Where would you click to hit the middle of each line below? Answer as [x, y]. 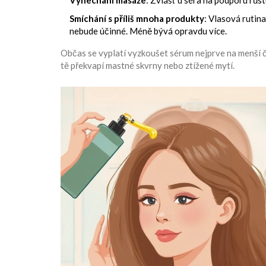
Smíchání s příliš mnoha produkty [137, 19]
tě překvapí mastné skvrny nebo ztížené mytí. [148, 66]
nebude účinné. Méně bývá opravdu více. [148, 31]
